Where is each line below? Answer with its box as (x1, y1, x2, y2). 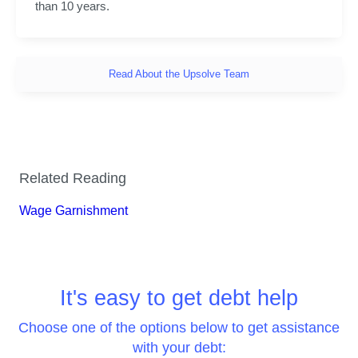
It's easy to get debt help (60, 285, 298, 310)
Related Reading (19, 169, 126, 186)
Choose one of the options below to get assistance (18, 320, 340, 336)
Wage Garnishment (19, 203, 128, 217)
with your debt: (132, 340, 226, 356)
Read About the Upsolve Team (109, 68, 249, 81)
